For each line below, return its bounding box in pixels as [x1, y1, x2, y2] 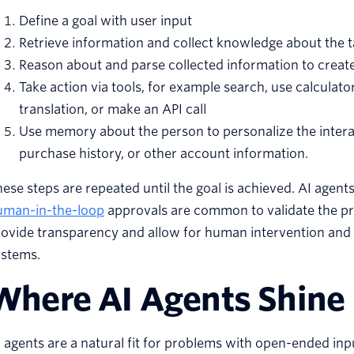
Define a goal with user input [19, 13, 192, 29]
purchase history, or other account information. [19, 146, 308, 162]
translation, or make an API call [19, 102, 206, 118]
